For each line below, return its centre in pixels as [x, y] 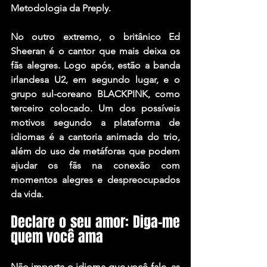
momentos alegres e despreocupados [95, 180]
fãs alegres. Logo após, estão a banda [95, 66]
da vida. [28, 194]
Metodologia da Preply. [62, 8]
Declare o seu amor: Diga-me [95, 222]
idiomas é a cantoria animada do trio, [95, 137]
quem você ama [57, 237]
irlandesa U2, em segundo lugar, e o [95, 80]
